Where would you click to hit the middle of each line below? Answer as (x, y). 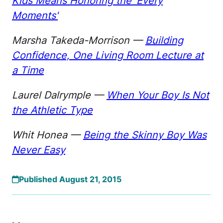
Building (164, 40)
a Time (28, 70)
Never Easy (39, 150)
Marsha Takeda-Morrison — (79, 40)
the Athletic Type (52, 110)
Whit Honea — (48, 135)
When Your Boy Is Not (158, 95)
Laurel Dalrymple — (59, 95)
